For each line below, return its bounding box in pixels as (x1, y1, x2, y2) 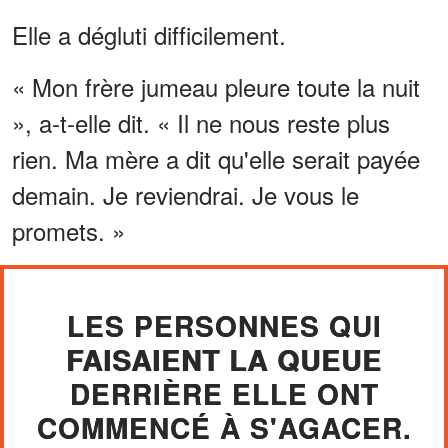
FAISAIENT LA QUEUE (66, 338, 382, 380)
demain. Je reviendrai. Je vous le (12, 176, 359, 212)
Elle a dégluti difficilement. (12, 16, 286, 52)
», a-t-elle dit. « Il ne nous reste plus (12, 104, 390, 140)
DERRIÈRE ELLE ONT (69, 372, 379, 414)
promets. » (12, 212, 125, 248)
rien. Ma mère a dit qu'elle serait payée (12, 140, 420, 176)
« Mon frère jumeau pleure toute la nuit (12, 68, 420, 104)
